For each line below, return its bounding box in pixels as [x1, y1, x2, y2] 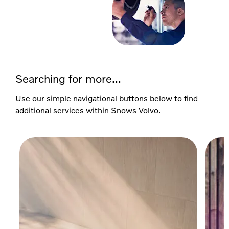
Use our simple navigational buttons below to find [15, 93, 198, 103]
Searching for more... [15, 72, 121, 86]
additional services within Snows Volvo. [15, 105, 161, 116]
